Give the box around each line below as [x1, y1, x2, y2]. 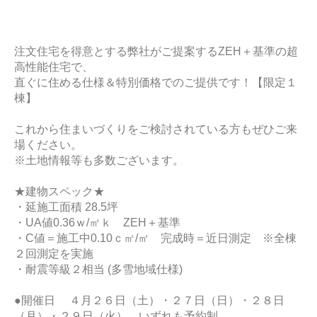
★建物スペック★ [14, 185, 105, 197]
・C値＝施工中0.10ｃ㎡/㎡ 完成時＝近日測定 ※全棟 [14, 231, 296, 244]
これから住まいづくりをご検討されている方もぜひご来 [14, 122, 297, 135]
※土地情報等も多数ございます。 [14, 154, 184, 166]
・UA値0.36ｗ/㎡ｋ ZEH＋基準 [14, 216, 180, 229]
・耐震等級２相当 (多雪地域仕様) [14, 263, 183, 275]
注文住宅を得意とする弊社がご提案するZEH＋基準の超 [14, 45, 298, 57]
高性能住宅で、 [14, 60, 93, 73]
